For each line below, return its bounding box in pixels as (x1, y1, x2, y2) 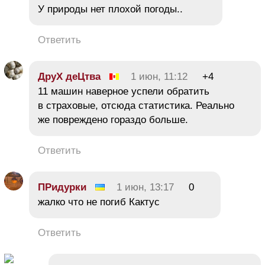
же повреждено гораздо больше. (38, 114, 188, 126)
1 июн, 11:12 (131, 71, 188, 83)
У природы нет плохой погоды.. (38, 4, 183, 15)
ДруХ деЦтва (38, 71, 101, 83)
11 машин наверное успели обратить (38, 86, 209, 98)
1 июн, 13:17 (117, 182, 174, 193)
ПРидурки (38, 182, 86, 193)
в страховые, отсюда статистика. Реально (38, 100, 234, 112)
